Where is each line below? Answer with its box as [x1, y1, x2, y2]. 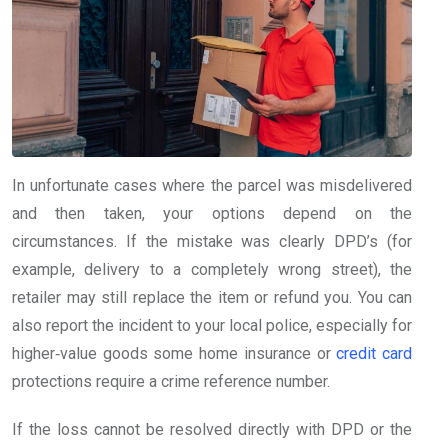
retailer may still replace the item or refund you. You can [12, 288, 412, 308]
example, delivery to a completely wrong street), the [12, 260, 412, 280]
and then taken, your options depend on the [12, 204, 412, 224]
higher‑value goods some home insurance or [12, 344, 337, 364]
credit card [336, 344, 413, 364]
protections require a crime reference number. [12, 372, 330, 392]
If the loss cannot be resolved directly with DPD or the [12, 420, 412, 440]
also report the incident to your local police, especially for [12, 316, 412, 336]
